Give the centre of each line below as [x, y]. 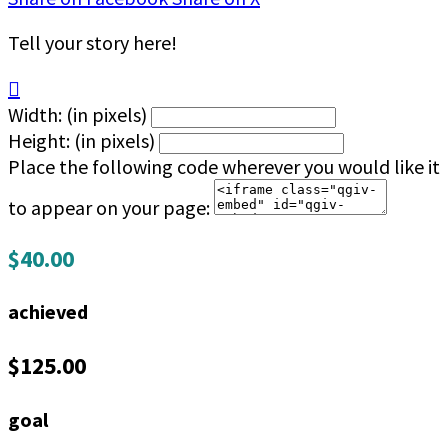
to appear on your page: [109, 208]
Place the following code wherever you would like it [224, 167]
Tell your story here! [92, 43]
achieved [48, 312]
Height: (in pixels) [81, 141]
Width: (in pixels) [77, 115]
